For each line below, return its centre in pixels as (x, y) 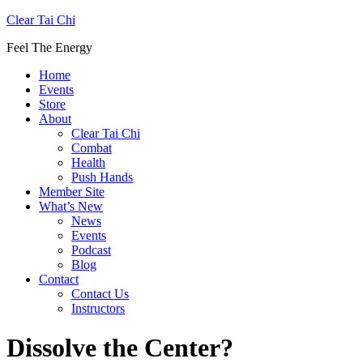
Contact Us (100, 294)
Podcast (91, 250)
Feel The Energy (49, 47)
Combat (92, 148)
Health (88, 162)
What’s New (71, 206)
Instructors (98, 308)
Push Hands (102, 177)
